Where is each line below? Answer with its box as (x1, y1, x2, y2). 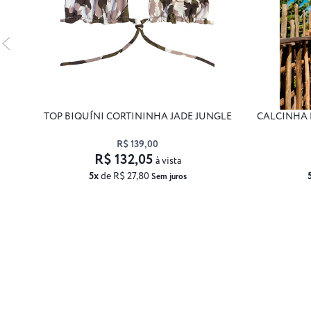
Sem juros (151, 170, 187, 183)
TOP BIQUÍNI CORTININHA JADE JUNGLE (43, 109, 232, 124)
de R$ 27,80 (98, 169, 151, 183)
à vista (155, 153, 181, 168)
